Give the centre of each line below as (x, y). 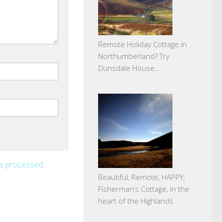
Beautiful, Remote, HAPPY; (142, 177)
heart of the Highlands (136, 200)
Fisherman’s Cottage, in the (144, 189)
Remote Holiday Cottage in (142, 44)
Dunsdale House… (129, 68)
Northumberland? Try (134, 56)
